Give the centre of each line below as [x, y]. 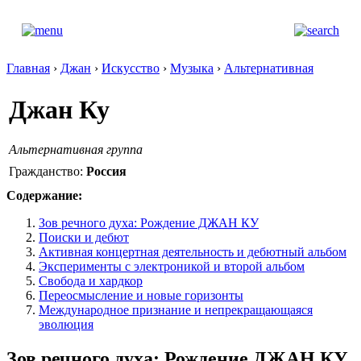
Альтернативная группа [76, 149]
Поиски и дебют [84, 237]
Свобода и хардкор [91, 281]
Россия [106, 171]
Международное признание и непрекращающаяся [176, 310]
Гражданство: [48, 171]
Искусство [131, 68]
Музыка [192, 68]
